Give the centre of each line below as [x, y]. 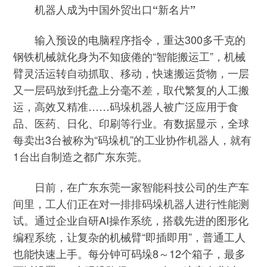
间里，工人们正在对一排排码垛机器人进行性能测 [131, 203]
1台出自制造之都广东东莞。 [81, 156]
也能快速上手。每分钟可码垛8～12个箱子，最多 [130, 253]
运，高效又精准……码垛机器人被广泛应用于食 [126, 106]
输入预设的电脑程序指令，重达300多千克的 [130, 40]
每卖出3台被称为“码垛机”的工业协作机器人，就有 [133, 140]
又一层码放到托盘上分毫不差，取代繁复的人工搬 [131, 90]
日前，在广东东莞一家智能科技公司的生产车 [131, 186]
